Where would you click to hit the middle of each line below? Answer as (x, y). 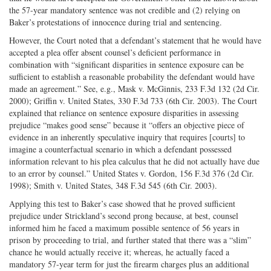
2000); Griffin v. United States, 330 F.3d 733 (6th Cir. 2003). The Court (133, 100)
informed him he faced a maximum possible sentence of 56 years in (124, 227)
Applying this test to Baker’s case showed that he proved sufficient (122, 203)
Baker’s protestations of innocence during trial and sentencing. (116, 22)
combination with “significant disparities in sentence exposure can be (126, 64)
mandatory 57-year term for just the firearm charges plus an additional (129, 264)
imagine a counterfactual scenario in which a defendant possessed (120, 149)
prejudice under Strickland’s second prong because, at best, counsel (124, 215)
